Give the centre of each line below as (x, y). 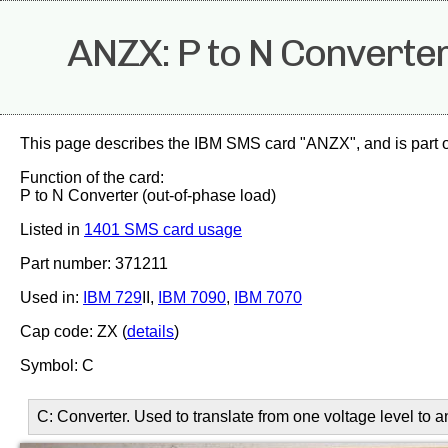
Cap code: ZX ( (73, 331)
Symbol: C (57, 365)
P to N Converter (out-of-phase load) (148, 195)
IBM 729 (112, 297)
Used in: (51, 297)
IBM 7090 (192, 297)
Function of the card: (92, 177)
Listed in (52, 229)
